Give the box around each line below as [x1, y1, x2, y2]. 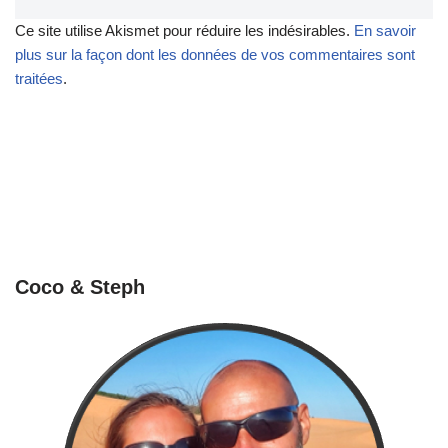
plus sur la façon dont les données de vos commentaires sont [15, 45, 415, 63]
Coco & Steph [15, 275, 145, 298]
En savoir [354, 21, 416, 39]
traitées [15, 69, 63, 87]
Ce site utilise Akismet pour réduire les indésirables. [15, 21, 354, 39]
